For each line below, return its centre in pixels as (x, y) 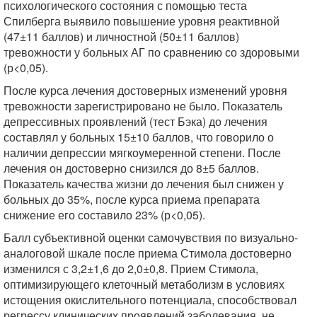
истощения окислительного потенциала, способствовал (150, 299)
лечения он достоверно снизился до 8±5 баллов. (131, 168)
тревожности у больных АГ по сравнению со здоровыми (151, 52)
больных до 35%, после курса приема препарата (132, 199)
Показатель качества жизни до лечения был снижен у (144, 183)
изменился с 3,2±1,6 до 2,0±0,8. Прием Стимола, (131, 268)
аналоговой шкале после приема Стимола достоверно (148, 253)
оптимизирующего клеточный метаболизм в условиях (144, 284)
